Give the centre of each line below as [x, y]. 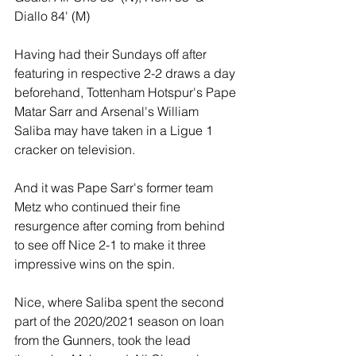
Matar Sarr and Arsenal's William [108, 111]
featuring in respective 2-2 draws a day [126, 73]
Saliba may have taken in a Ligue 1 [115, 130]
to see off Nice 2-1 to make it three [112, 245]
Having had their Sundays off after [112, 54]
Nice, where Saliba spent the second [121, 302]
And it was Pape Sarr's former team [115, 188]
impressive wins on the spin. [95, 264]
